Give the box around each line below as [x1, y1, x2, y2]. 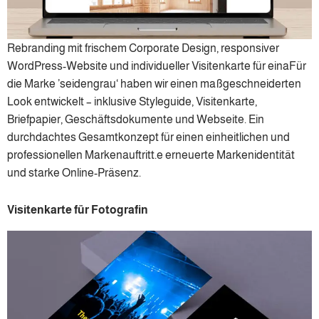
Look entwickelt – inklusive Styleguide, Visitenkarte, [7, 95, 257, 108]
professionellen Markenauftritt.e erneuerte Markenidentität [7, 149, 295, 162]
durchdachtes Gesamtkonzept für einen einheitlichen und [7, 131, 290, 144]
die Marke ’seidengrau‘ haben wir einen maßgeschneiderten [7, 78, 301, 90]
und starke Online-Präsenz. [7, 167, 141, 179]
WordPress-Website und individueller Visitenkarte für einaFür [7, 60, 306, 73]
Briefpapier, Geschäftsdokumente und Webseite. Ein [7, 113, 264, 126]
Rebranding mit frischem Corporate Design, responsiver [7, 42, 279, 55]
